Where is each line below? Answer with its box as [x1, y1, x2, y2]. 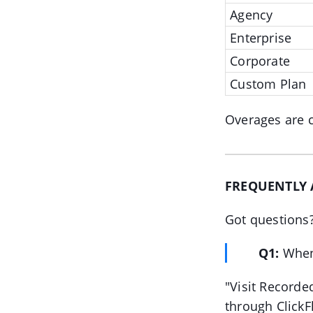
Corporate [226, 52, 290, 69]
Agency [226, 6, 273, 23]
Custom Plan [226, 75, 307, 92]
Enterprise [226, 29, 292, 46]
